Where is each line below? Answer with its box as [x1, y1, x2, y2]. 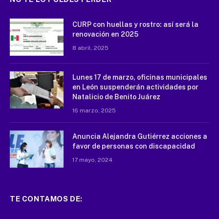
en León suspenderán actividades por [72, 83, 198, 91]
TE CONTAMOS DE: [10, 195, 83, 203]
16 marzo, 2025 [72, 107, 116, 114]
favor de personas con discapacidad [72, 142, 195, 151]
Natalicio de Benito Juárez [72, 93, 160, 101]
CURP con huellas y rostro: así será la [72, 21, 198, 29]
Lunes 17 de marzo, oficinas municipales [72, 73, 207, 82]
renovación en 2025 [72, 30, 138, 39]
